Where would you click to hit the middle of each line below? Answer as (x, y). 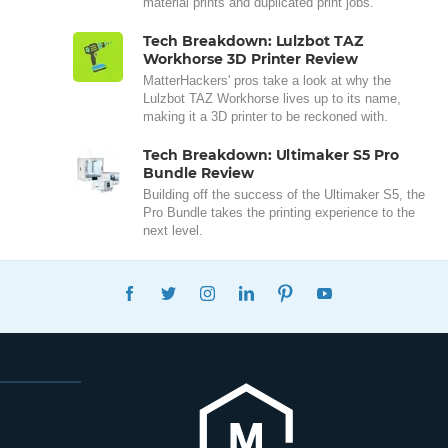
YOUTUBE (378, 286)
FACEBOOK (189, 286)
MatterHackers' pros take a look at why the (267, 81)
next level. (173, 231)
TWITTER (218, 286)
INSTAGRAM (268, 286)
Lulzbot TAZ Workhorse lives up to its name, (272, 99)
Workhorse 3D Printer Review (251, 59)
